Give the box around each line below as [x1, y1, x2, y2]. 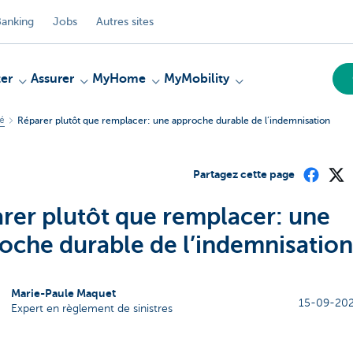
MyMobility [164, 72, 229, 86]
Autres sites [96, 15, 154, 28]
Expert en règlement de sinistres [10, 303, 173, 314]
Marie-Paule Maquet [10, 287, 116, 299]
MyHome [92, 72, 146, 86]
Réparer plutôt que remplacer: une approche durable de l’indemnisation [17, 114, 330, 126]
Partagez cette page [192, 168, 295, 180]
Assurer [31, 72, 74, 86]
